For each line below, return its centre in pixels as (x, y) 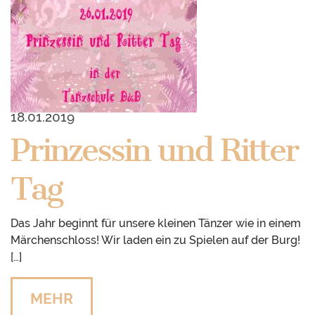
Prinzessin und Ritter (154, 150)
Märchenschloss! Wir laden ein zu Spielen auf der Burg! (155, 240)
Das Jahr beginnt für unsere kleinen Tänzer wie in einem (156, 224)
